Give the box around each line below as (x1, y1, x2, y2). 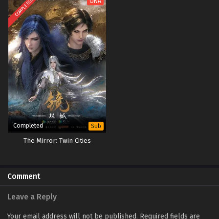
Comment (7, 172, 41, 181)
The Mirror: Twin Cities (23, 136, 91, 145)
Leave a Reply (7, 192, 57, 201)
